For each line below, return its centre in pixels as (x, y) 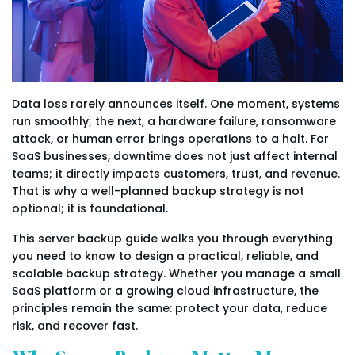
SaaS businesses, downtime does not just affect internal (175, 157)
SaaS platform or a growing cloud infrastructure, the (165, 291)
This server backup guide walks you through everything (172, 239)
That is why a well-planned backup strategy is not (158, 191)
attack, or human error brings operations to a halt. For (170, 139)
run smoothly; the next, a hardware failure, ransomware (174, 122)
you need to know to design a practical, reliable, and (165, 256)
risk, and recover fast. (75, 326)
